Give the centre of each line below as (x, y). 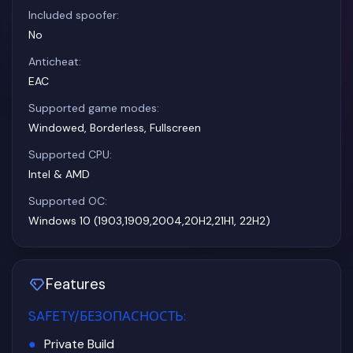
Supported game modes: (94, 108)
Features (76, 284)
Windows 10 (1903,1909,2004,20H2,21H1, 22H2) (149, 220)
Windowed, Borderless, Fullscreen (115, 127)
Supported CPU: (70, 154)
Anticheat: (55, 61)
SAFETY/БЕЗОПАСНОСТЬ (106, 316)
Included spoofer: (74, 15)
